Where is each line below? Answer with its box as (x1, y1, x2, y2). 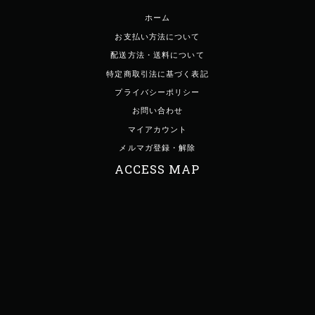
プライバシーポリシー (115, 88, 200, 96)
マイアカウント (127, 124, 188, 134)
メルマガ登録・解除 (119, 143, 196, 153)
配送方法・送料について (110, 51, 205, 60)
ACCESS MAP (115, 160, 200, 177)
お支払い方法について (115, 32, 200, 41)
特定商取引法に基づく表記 (106, 69, 209, 78)
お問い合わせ (131, 106, 184, 115)
